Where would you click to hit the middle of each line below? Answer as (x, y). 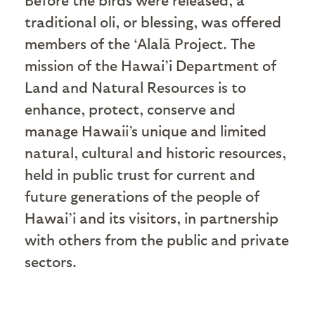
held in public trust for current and (140, 174)
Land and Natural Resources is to (135, 86)
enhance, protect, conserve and (130, 108)
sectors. (51, 261)
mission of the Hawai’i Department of (150, 65)
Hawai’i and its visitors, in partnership (152, 217)
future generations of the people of (142, 195)
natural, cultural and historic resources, (155, 152)
